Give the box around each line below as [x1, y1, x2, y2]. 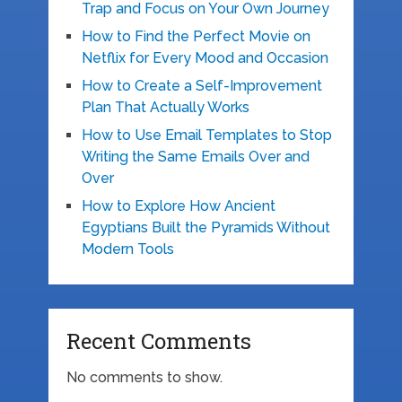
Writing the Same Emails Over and [81, 148, 310, 166]
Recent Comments [66, 327, 251, 356]
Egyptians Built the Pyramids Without [81, 219, 330, 237]
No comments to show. [66, 369, 223, 387]
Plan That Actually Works [81, 99, 249, 117]
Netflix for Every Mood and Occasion [81, 49, 328, 67]
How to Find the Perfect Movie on [81, 28, 310, 46]
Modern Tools [81, 240, 174, 258]
